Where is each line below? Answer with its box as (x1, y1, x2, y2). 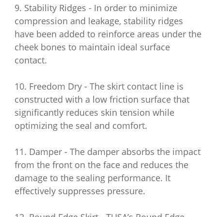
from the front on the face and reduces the (15, 159, 188, 170)
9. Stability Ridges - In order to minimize (15, 2, 177, 14)
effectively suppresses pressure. (15, 185, 145, 197)
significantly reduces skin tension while (15, 107, 174, 118)
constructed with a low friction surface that (15, 93, 189, 105)
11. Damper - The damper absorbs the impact (15, 146, 201, 157)
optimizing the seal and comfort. (15, 120, 147, 131)
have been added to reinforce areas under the (15, 28, 201, 40)
